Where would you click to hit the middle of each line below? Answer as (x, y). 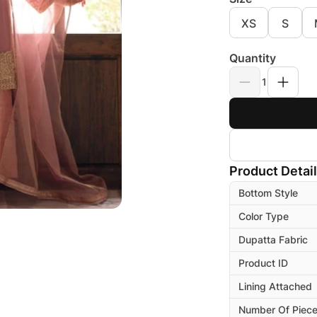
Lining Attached (275, 286)
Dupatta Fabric (273, 240)
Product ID (263, 263)
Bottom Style (268, 193)
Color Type (264, 216)
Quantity (253, 58)
